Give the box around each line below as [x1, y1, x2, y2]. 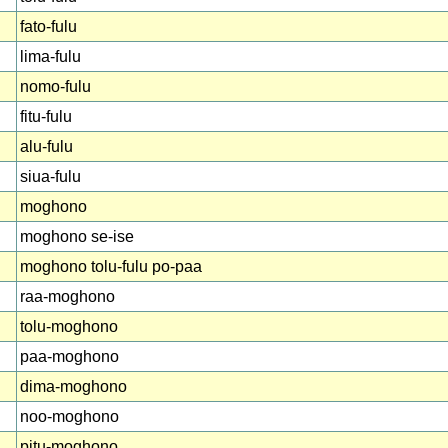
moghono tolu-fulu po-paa [20, 258, 202, 275]
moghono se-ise [20, 228, 134, 245]
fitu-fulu [20, 108, 72, 125]
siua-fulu [20, 168, 81, 185]
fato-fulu [20, 18, 77, 35]
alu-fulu [20, 138, 73, 155]
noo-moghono [20, 408, 119, 425]
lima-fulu [20, 48, 81, 65]
